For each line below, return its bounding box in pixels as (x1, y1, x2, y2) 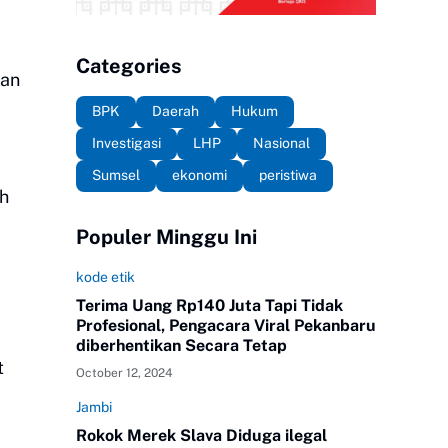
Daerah (152, 103, 199, 119)
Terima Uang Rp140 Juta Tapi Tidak (76, 295, 343, 315)
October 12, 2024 (76, 365, 173, 380)
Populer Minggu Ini (76, 224, 257, 249)
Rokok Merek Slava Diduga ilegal (76, 425, 327, 445)
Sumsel (92, 167, 140, 183)
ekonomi (172, 167, 227, 183)
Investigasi (92, 135, 161, 151)
